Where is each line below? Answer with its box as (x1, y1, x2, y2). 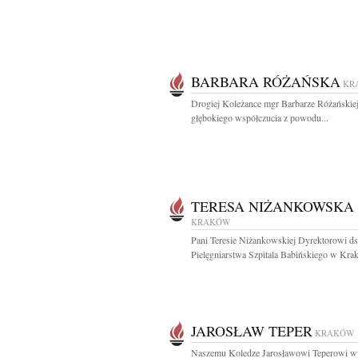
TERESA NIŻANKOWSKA (191, 197, 354, 216)
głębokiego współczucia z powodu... (191, 111, 328, 124)
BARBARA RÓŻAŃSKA (191, 72, 340, 91)
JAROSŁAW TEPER (191, 321, 312, 340)
